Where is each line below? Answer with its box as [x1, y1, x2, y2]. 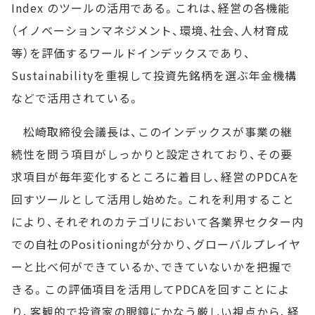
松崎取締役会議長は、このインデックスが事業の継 [11, 123, 293, 140]
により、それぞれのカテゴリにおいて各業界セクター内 [11, 213, 304, 230]
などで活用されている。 [11, 89, 140, 106]
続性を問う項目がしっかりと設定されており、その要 [11, 146, 293, 162]
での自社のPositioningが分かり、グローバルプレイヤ [11, 236, 301, 252]
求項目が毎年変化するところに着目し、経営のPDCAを [11, 168, 300, 185]
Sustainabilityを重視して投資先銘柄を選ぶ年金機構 [11, 67, 297, 84]
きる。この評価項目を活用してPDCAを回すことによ [11, 281, 290, 297]
